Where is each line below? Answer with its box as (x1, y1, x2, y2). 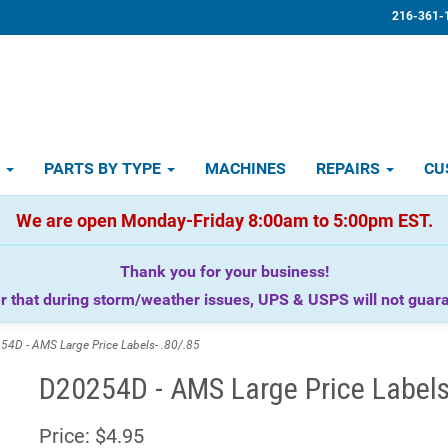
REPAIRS (316, 159, 384, 178)
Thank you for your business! (119, 262, 329, 281)
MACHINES (205, 159, 286, 178)
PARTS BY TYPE (44, 159, 165, 178)
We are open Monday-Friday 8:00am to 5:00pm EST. (15, 210, 433, 231)
